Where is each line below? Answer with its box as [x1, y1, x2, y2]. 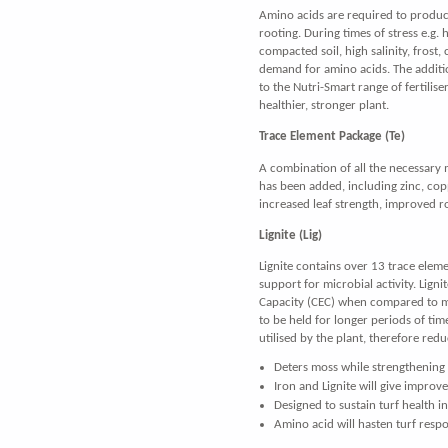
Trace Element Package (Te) [259, 130, 405, 144]
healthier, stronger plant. [259, 99, 389, 113]
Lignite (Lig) [259, 228, 322, 242]
